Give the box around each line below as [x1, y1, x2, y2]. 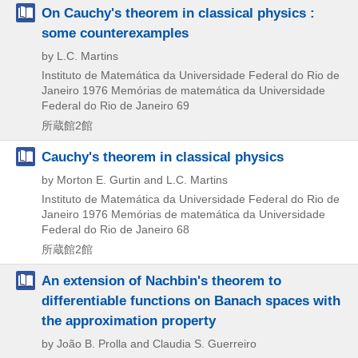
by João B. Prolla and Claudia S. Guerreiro [42, 336, 257, 350]
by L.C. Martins [42, 49, 118, 62]
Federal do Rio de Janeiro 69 [42, 98, 189, 112]
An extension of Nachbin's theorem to [42, 272, 281, 288]
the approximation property [42, 312, 216, 328]
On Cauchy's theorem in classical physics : [42, 4, 315, 21]
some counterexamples [42, 24, 189, 41]
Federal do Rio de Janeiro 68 [42, 222, 189, 236]
